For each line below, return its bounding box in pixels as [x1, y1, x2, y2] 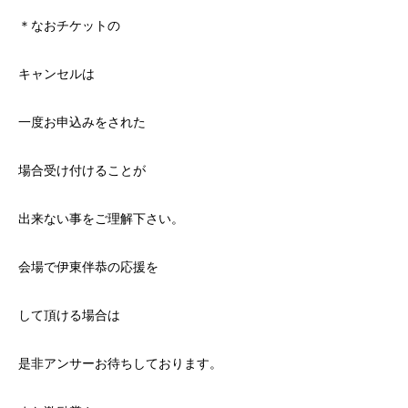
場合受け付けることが [18, 162, 146, 178]
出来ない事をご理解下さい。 [18, 210, 184, 226]
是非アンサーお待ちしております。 [18, 355, 222, 371]
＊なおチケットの [18, 17, 120, 33]
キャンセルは [18, 66, 95, 81]
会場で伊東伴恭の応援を [18, 259, 158, 274]
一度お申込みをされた [18, 114, 146, 129]
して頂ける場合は [18, 307, 120, 322]
